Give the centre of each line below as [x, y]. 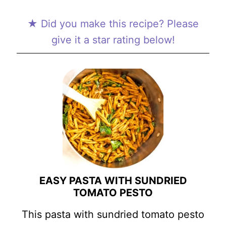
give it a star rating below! [113, 40]
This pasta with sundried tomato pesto [113, 215]
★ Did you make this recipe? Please [113, 24]
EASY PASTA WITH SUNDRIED [113, 181]
